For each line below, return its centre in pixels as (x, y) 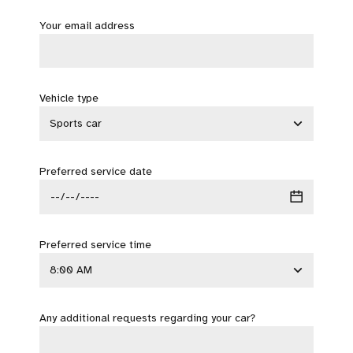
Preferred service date (96, 171)
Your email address (87, 25)
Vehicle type (69, 98)
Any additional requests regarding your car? (147, 318)
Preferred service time (95, 244)
